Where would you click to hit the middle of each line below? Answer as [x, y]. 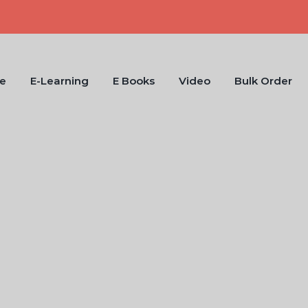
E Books [134, 81]
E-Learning [59, 81]
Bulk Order [263, 81]
